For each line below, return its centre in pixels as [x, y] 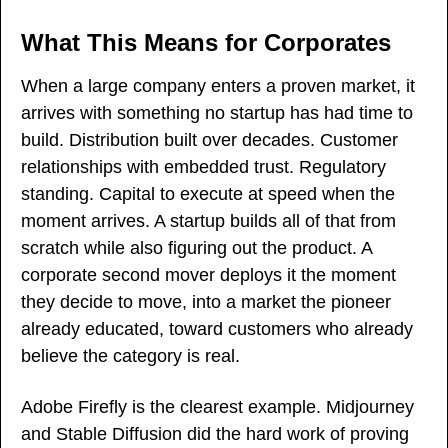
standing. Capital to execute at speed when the [208, 193]
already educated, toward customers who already [217, 328]
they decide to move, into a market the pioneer [206, 301]
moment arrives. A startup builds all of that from [208, 220]
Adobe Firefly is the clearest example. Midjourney [217, 406]
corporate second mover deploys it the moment [208, 274]
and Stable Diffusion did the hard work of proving [215, 433]
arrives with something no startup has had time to [217, 112]
